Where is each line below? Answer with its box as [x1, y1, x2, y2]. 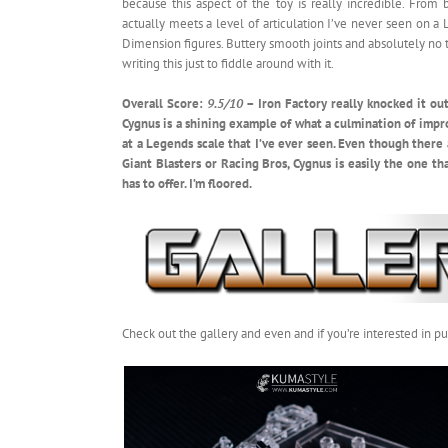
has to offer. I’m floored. [122, 175, 252, 193]
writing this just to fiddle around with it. [122, 55, 334, 73]
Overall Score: [122, 95, 207, 113]
